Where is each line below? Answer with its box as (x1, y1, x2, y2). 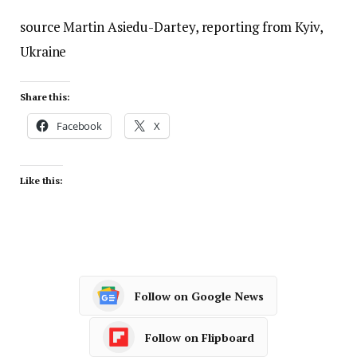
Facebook (56, 119, 103, 134)
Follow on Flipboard (145, 329, 254, 345)
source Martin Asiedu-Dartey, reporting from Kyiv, (20, 18, 323, 37)
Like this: (20, 175, 64, 187)
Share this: (20, 91, 71, 104)
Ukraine (20, 42, 67, 61)
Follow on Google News (134, 288, 264, 304)
